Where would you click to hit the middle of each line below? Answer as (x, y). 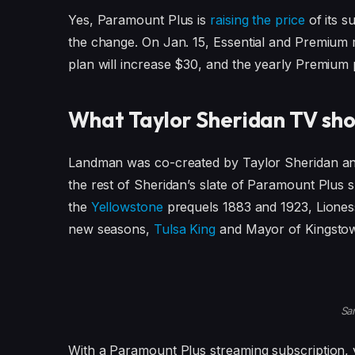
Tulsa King (185, 229)
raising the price (258, 19)
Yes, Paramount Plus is (139, 19)
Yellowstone (127, 207)
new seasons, (111, 229)
